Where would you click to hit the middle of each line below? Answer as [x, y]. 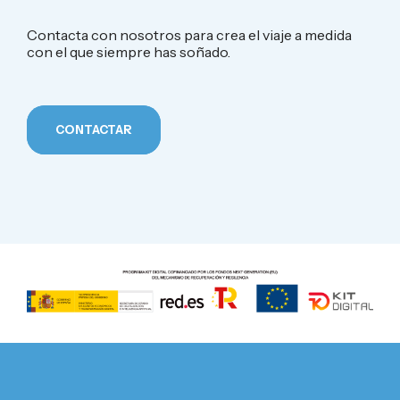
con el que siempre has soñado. [129, 52]
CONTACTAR [94, 129]
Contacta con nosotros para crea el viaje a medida [189, 35]
